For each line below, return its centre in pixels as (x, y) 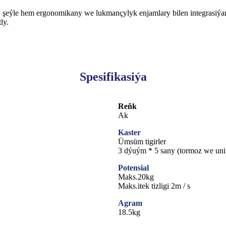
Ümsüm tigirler (142, 141)
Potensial (133, 167)
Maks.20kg (136, 177)
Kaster (129, 132)
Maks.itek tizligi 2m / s (154, 186)
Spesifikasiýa (113, 76)
